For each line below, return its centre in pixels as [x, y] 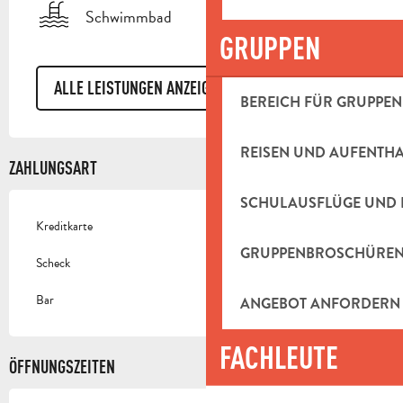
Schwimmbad [129, 17]
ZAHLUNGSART [53, 168]
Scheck [53, 264]
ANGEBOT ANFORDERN [320, 304]
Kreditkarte [64, 227]
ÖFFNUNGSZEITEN [62, 367]
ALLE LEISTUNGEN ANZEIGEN [139, 87]
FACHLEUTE [279, 357]
